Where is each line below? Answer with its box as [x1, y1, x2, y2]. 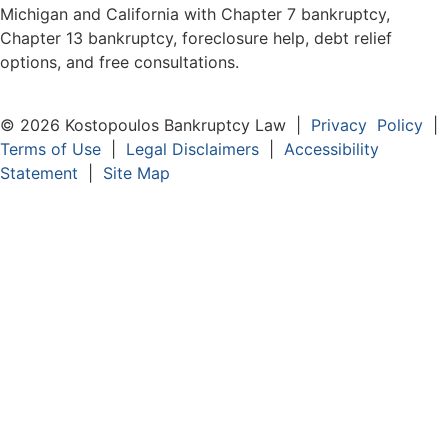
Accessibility [284, 138, 379, 159]
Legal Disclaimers [126, 138, 259, 159]
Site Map [103, 162, 170, 183]
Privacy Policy [311, 114, 423, 135]
